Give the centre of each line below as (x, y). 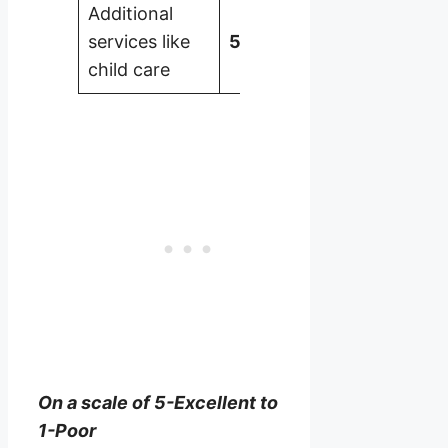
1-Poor (67, 431)
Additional (130, 14)
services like (139, 42)
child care (129, 70)
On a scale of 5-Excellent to (158, 403)
